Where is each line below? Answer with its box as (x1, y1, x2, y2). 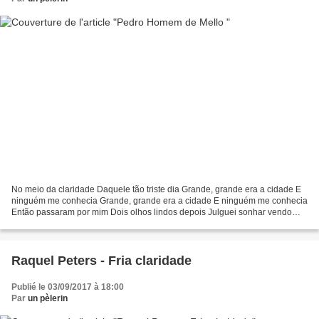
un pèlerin (28, 293, 68, 303)
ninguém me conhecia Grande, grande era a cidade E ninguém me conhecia (11, 195, 308, 206)
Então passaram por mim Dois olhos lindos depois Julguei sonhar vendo (11, 206, 292, 217)
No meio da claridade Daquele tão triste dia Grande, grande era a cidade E (11, 184, 301, 194)
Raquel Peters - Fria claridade (11, 253, 192, 268)
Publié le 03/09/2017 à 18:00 (11, 281, 124, 292)
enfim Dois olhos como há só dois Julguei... (11, 218, 179, 229)
